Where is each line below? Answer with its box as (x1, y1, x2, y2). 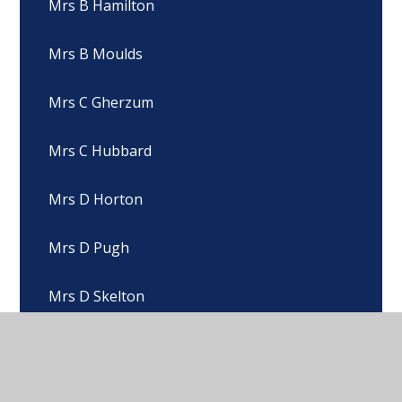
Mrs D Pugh (48, 238, 130, 258)
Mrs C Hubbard (48, 141, 153, 162)
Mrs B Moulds (48, 44, 144, 65)
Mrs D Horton (48, 189, 144, 210)
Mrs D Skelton (48, 286, 145, 307)
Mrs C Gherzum (48, 92, 154, 113)
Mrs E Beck (48, 335, 124, 355)
